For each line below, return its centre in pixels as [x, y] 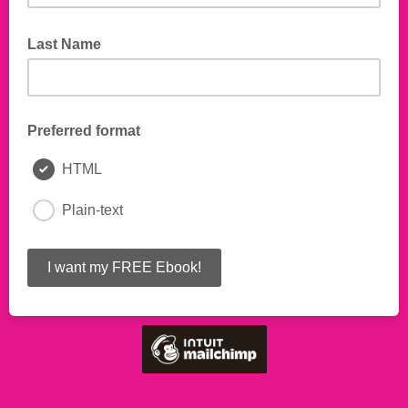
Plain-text [92, 210]
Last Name [66, 44]
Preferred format [84, 131]
